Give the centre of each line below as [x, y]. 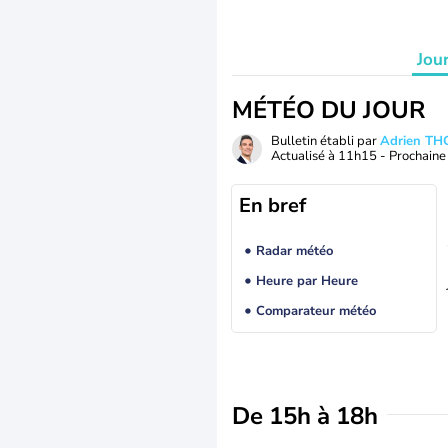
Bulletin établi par [325, 141]
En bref [272, 205]
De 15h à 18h [305, 416]
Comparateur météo [315, 311]
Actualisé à [304, 156]
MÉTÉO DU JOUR [328, 110]
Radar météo [294, 251]
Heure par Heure [306, 281]
